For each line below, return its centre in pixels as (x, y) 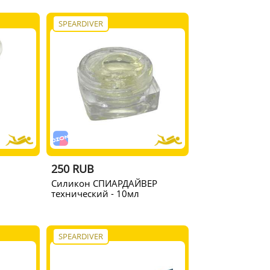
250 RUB (73, 168)
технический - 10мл (96, 193)
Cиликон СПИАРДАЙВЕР (105, 183)
